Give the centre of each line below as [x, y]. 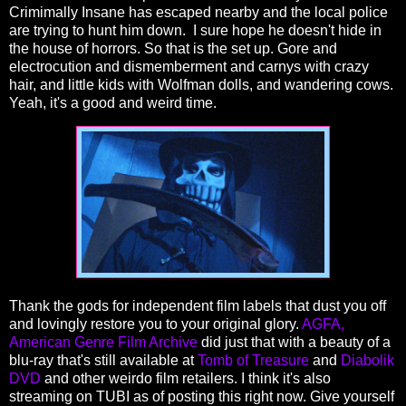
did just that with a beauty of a [294, 343]
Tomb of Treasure [253, 361]
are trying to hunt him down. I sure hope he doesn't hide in [195, 30]
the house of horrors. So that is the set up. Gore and [173, 48]
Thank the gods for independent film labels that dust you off [198, 306]
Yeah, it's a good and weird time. [113, 102]
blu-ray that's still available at [103, 361]
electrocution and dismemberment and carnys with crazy [189, 66]
